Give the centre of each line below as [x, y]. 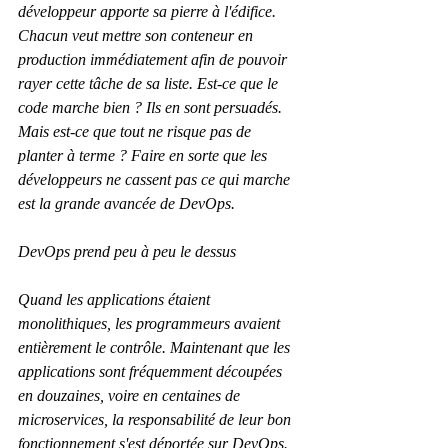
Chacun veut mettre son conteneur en [137, 36]
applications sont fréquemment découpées [152, 372]
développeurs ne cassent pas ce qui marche [156, 180]
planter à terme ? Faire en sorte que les [144, 156]
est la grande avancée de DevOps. [126, 204]
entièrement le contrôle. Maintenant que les [156, 348]
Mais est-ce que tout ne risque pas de [136, 132]
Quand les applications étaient [116, 300]
